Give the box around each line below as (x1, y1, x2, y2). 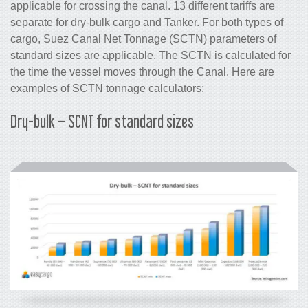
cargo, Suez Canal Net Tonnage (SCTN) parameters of (10, 32, 276, 45)
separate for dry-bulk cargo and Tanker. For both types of (10, 16, 283, 28)
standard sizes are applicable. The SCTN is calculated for (10, 49, 291, 61)
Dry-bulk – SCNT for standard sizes (10, 111, 194, 131)
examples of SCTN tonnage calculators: (10, 82, 204, 94)
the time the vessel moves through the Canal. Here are (10, 65, 274, 78)
